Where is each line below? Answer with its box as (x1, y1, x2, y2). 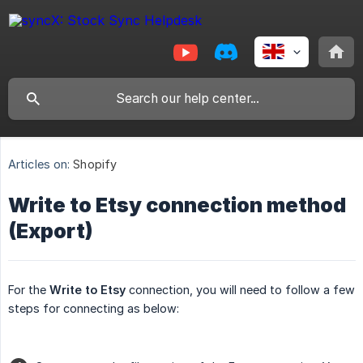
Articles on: (8, 157, 70, 172)
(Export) (8, 219, 93, 244)
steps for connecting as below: (8, 301, 179, 316)
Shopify (73, 157, 117, 172)
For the (8, 283, 49, 297)
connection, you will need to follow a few (126, 283, 355, 297)
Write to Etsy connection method (8, 193, 346, 218)
